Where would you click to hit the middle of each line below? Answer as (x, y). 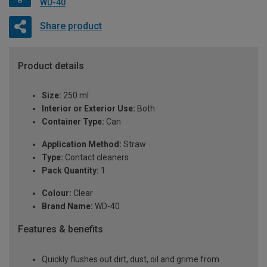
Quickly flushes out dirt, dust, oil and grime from (131, 260)
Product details (51, 66)
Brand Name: (67, 207)
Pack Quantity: (70, 171)
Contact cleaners (96, 158)
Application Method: (82, 145)
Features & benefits (60, 229)
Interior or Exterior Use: (89, 109)
